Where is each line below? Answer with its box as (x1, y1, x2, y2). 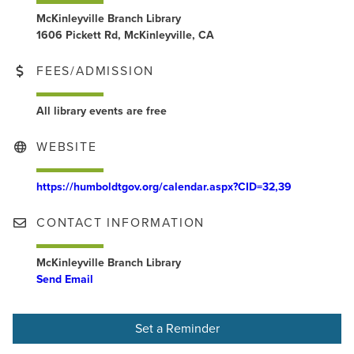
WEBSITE (36, 140, 97, 155)
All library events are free (36, 104, 167, 119)
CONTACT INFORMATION (36, 216, 205, 231)
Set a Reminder (134, 321, 220, 337)
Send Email (36, 273, 93, 287)
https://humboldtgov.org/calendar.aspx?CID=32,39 (36, 180, 292, 194)
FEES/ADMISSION (36, 64, 155, 79)
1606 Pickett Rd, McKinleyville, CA (36, 28, 217, 43)
